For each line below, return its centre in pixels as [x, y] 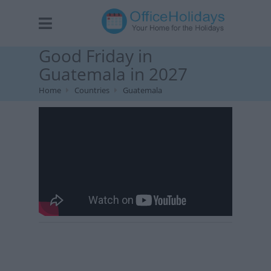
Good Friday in [96, 56]
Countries [92, 90]
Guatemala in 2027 [113, 74]
